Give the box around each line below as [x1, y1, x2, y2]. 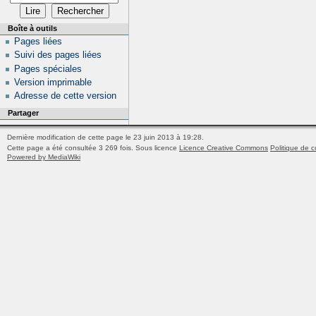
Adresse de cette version [13, 90, 116, 102]
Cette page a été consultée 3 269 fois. [7, 143, 133, 152]
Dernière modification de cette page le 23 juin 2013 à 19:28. [7, 133, 204, 141]
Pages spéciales [13, 63, 82, 74]
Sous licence [135, 143, 179, 152]
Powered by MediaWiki [7, 152, 80, 161]
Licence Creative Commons [179, 143, 268, 152]
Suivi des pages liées [13, 49, 102, 61]
